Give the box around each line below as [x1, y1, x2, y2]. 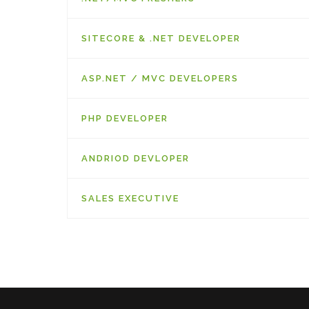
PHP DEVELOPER [81, 113, 168, 123]
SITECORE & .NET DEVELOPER [81, 33, 241, 43]
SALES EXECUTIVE [81, 193, 179, 203]
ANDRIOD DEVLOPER [81, 153, 190, 163]
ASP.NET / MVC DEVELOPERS [81, 73, 239, 83]
